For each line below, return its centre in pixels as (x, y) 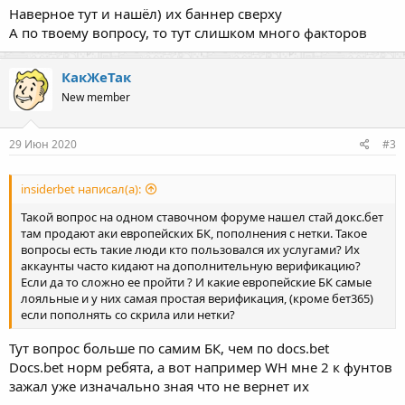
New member (96, 98)
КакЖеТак (96, 77)
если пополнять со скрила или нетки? (128, 315)
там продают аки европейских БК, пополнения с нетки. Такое (194, 234)
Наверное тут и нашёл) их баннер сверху (146, 14)
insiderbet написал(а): (81, 189)
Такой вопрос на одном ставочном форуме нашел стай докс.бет (202, 217)
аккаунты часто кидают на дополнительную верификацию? (191, 266)
